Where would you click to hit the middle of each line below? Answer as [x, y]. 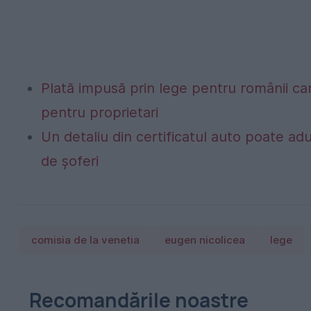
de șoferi [70, 161]
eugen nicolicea [205, 240]
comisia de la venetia [85, 240]
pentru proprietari [100, 112]
